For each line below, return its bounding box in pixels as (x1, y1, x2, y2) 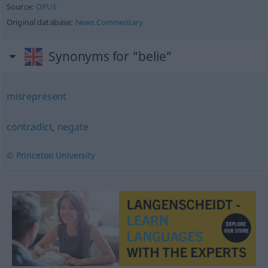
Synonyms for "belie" (48, 48, 173, 65)
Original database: (6, 17, 75, 28)
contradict (6, 120, 53, 133)
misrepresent (6, 90, 67, 103)
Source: (6, 2, 36, 12)
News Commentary (75, 17, 143, 28)
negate (57, 120, 89, 133)
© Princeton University (6, 150, 95, 161)
